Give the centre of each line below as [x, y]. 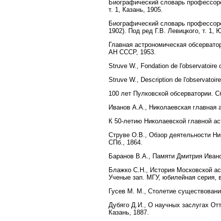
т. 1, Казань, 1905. [136, 9]
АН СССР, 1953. [132, 52]
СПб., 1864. [126, 142]
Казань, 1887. [129, 212]
